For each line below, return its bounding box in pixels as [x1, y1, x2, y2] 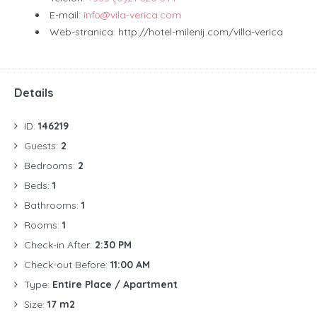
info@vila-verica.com [83, 8, 181, 21]
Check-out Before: [24, 258, 110, 271]
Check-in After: [24, 238, 95, 251]
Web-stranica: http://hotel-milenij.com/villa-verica [50, 25, 283, 38]
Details [14, 85, 53, 100]
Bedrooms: [24, 158, 78, 172]
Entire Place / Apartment [52, 277, 178, 291]
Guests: [24, 139, 61, 152]
